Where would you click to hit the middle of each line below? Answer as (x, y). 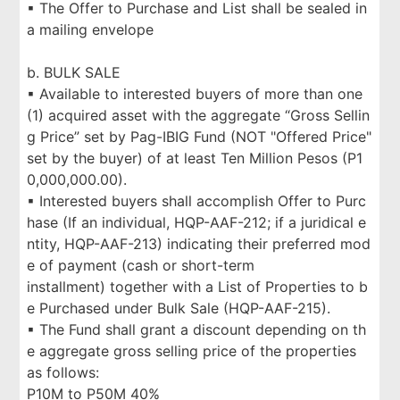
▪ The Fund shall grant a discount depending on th (197, 329)
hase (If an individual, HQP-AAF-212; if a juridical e (197, 222)
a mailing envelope (91, 29)
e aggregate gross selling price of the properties (192, 351)
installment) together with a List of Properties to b (198, 287)
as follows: (63, 372)
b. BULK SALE (74, 72)
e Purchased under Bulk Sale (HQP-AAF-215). (179, 308)
